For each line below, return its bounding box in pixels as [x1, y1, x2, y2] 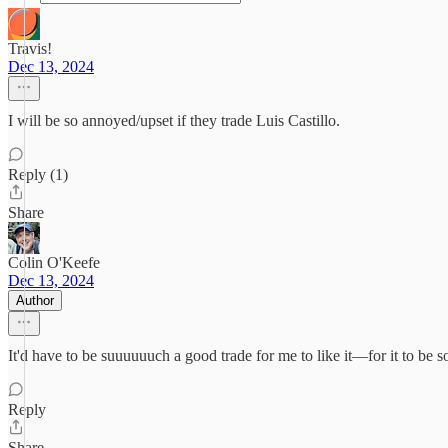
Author [16, 293, 54, 308]
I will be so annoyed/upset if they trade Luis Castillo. [8, 112, 340, 129]
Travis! [8, 40, 52, 57]
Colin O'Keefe [8, 254, 100, 271]
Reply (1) [8, 166, 68, 183]
